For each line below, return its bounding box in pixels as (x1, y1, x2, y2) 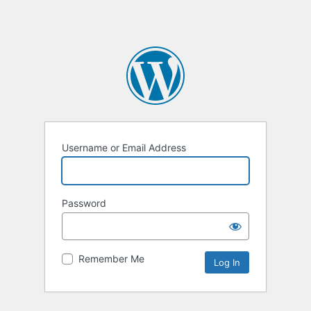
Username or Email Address (62, 142, 186, 154)
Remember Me (78, 253, 144, 265)
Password (62, 197, 106, 210)
